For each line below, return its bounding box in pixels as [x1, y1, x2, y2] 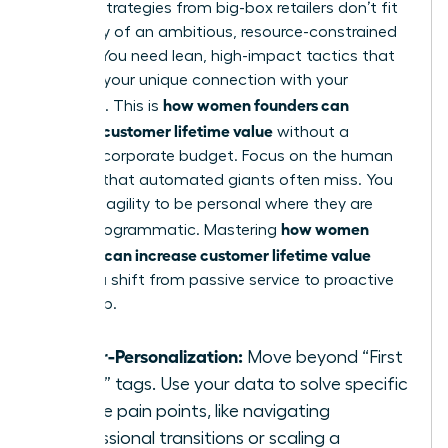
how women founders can [163, 94, 349, 115]
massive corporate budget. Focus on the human [37, 148, 393, 165]
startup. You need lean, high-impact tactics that [37, 48, 395, 65]
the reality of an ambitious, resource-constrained [37, 24, 397, 41]
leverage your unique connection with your [37, 72, 348, 89]
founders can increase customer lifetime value [37, 244, 371, 265]
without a [273, 124, 349, 141]
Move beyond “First [243, 348, 403, 367]
